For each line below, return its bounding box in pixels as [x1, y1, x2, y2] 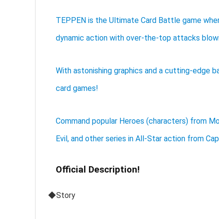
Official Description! [56, 164, 140, 175]
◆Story [48, 191, 75, 200]
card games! [56, 84, 98, 93]
